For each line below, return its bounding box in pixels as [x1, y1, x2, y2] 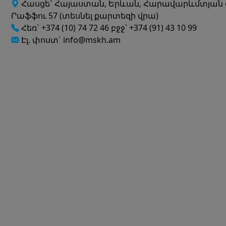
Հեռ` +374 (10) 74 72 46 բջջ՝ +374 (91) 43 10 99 [19, 22, 197, 33]
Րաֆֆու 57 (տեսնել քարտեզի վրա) [11, 10, 159, 21]
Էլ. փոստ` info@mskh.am [19, 34, 121, 45]
